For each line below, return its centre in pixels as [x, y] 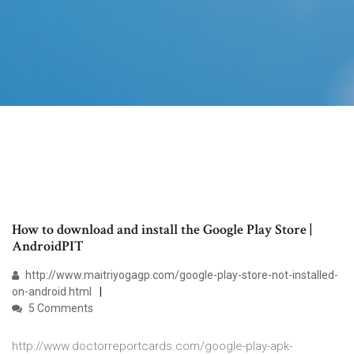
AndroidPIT [48, 247]
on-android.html [52, 292]
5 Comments [60, 309]
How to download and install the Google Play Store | [162, 230]
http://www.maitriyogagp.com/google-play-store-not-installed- [181, 275]
